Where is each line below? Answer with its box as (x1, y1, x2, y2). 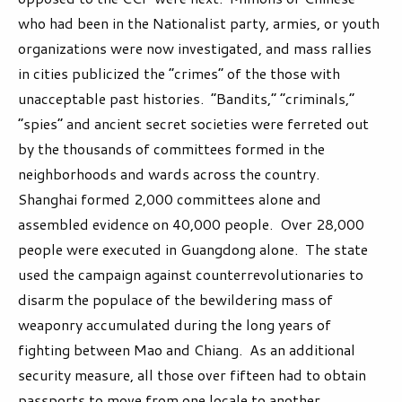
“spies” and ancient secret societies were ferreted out (18, 113, 369, 135)
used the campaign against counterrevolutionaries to (18, 264, 363, 285)
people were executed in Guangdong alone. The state (18, 239, 368, 260)
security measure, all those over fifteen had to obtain (18, 364, 366, 386)
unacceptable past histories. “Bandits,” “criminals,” (18, 88, 354, 109)
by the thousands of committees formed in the (18, 138, 325, 160)
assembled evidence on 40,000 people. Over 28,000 (18, 214, 364, 235)
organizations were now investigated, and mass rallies (18, 38, 371, 59)
